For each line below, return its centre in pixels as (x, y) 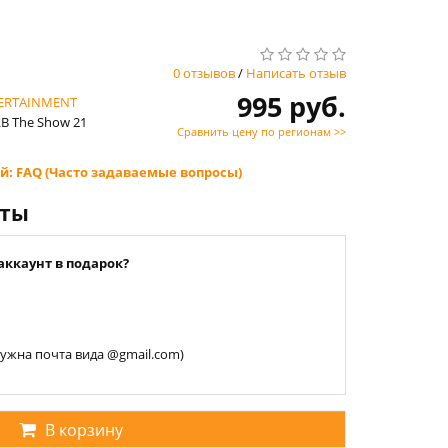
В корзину (83, 430)
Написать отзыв (296, 73)
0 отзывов (204, 73)
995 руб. (291, 106)
